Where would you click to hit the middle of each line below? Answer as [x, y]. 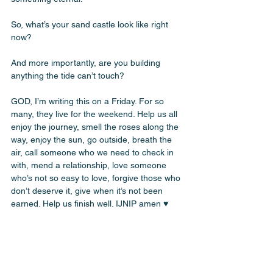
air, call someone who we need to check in [94, 152]
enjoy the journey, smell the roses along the [96, 127]
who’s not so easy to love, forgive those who [97, 178]
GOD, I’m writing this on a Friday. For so [89, 101]
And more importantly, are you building [87, 63]
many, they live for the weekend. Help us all [95, 114]
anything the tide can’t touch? [69, 76]
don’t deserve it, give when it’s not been [88, 191]
